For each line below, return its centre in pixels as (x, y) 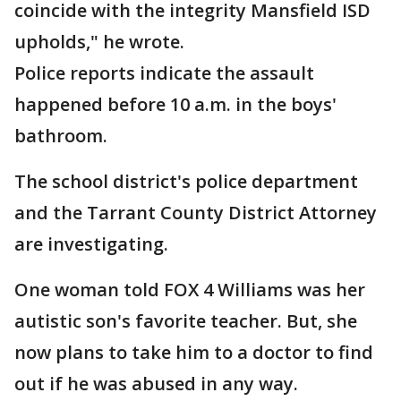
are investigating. (91, 244)
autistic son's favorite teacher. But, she (186, 321)
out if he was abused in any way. (156, 384)
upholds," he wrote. (99, 42)
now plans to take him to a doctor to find (194, 352)
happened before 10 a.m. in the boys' (175, 104)
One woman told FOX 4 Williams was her (190, 290)
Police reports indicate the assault (164, 73)
